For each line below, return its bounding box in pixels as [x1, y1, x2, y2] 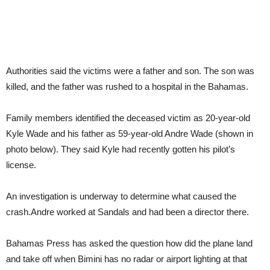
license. [6, 160, 36, 170]
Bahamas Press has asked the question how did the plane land [6, 238, 253, 248]
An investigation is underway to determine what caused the [6, 191, 236, 201]
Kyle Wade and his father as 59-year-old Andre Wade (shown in [6, 128, 253, 139]
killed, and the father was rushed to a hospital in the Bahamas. [6, 81, 248, 92]
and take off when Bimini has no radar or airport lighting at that [6, 254, 247, 264]
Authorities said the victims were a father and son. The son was [6, 66, 254, 76]
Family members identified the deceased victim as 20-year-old [6, 113, 250, 123]
